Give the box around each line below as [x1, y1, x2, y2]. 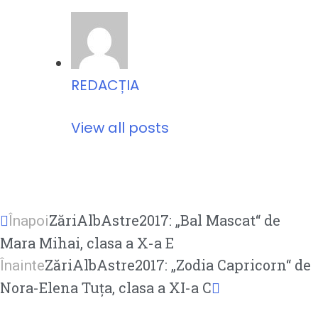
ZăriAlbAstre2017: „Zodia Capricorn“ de [45, 256, 311, 275]
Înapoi [9, 212, 49, 230]
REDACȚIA [71, 75, 139, 96]
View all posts [71, 118, 169, 138]
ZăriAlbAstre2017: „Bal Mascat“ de [49, 211, 280, 230]
